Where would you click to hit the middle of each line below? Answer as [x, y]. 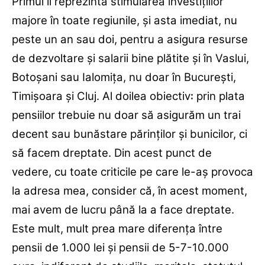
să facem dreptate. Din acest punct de [112, 153]
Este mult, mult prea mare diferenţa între [117, 229]
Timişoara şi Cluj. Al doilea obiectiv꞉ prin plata [128, 96]
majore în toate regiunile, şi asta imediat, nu [125, 21]
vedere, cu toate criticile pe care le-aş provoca [132, 172]
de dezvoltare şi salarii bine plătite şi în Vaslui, [130, 59]
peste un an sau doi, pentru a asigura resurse [130, 40]
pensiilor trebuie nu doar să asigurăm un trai [126, 115]
